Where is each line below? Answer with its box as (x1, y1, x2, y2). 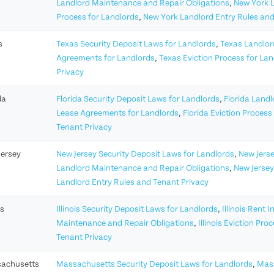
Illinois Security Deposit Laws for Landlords (56, 205, 218, 215)
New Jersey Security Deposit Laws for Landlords (56, 150, 234, 160)
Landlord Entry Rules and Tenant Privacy (56, 178, 209, 188)
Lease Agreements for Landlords (56, 109, 179, 119)
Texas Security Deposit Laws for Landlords (56, 40, 216, 50)
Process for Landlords (56, 13, 139, 23)
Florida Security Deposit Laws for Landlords (56, 95, 220, 105)
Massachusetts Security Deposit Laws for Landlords (56, 260, 253, 270)
